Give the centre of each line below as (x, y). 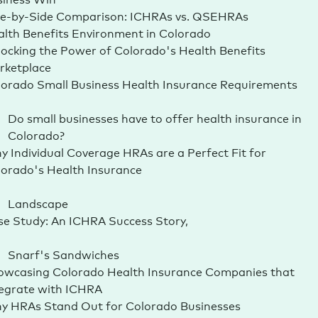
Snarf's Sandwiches (63, 254)
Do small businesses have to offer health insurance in (154, 117)
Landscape (38, 203)
